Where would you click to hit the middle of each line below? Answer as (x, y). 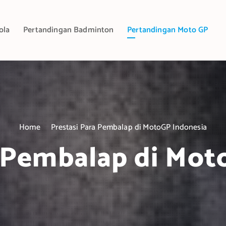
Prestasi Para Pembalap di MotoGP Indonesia (129, 127)
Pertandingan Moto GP (168, 30)
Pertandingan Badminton (69, 30)
